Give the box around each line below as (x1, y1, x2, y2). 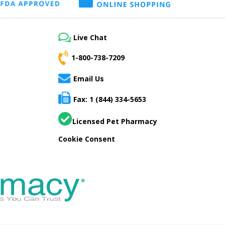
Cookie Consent (58, 134, 115, 144)
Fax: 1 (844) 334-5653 (73, 94, 146, 104)
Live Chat (73, 32, 107, 42)
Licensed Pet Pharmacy (72, 117, 157, 127)
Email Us (73, 74, 104, 84)
